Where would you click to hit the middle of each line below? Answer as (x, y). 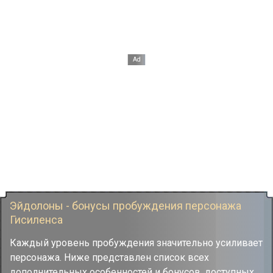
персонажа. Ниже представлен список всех (109, 257)
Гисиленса (36, 220)
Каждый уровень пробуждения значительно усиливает (136, 243)
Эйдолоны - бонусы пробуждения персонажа (126, 206)
